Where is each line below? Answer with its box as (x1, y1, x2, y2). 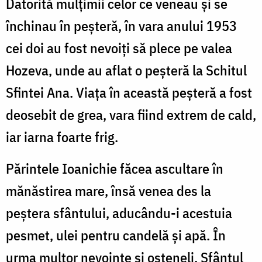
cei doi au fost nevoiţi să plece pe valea (6, 38, 232, 57)
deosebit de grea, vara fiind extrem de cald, (6, 105, 256, 124)
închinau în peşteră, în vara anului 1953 (6, 16, 237, 35)
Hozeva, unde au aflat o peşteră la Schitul (6, 60, 247, 80)
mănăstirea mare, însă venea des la (6, 181, 211, 200)
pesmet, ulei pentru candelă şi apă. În (6, 225, 226, 244)
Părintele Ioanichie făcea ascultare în (6, 158, 223, 178)
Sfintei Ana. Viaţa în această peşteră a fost (6, 82, 252, 102)
